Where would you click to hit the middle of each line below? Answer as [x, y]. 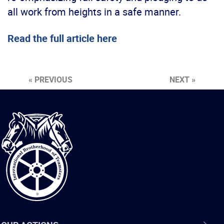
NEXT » [183, 80]
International [23, 124]
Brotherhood [23, 132]
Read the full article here [62, 38]
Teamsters [20, 148]
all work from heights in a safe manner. [94, 12]
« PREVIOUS [50, 80]
